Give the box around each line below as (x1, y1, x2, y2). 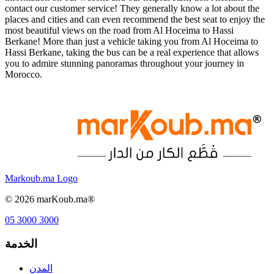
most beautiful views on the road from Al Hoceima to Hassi (5, 25, 234, 36)
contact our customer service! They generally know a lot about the (5, 3, 259, 14)
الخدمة (5, 237, 37, 250)
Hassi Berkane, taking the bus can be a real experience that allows (5, 47, 259, 58)
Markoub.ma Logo (5, 173, 78, 184)
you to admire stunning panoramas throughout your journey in (5, 58, 244, 69)
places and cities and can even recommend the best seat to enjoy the (5, 14, 265, 25)
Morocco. (5, 69, 42, 80)
